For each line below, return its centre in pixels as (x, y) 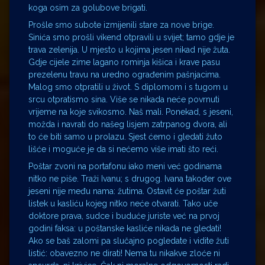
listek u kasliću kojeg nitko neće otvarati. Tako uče (123, 203)
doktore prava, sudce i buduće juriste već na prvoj (124, 216)
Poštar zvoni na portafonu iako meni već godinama (125, 166)
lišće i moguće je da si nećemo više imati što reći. (123, 149)
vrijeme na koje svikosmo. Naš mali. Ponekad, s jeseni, (131, 112)
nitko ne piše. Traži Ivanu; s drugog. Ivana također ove (130, 178)
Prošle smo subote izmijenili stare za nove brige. (121, 25)
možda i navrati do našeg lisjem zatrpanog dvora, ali (128, 124)
